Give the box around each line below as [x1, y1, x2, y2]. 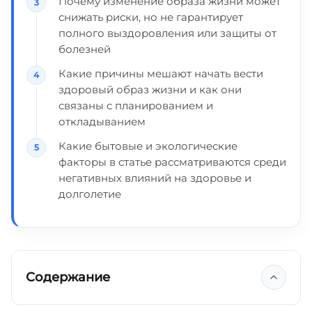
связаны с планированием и [58, 99, 213, 112]
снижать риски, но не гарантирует [58, 10, 243, 24]
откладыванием [58, 115, 146, 128]
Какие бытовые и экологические [58, 139, 237, 153]
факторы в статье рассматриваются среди [58, 155, 286, 169]
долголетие [58, 187, 121, 201]
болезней [58, 42, 111, 56]
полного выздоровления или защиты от [58, 26, 276, 40]
